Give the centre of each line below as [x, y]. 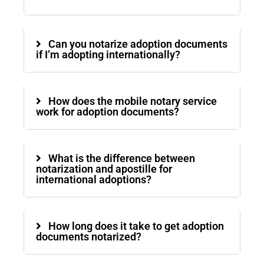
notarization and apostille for [104, 169]
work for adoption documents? [108, 112]
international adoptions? [94, 179]
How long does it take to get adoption [136, 226]
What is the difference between [122, 158]
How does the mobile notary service [133, 101]
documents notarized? [89, 237]
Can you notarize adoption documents [138, 44]
